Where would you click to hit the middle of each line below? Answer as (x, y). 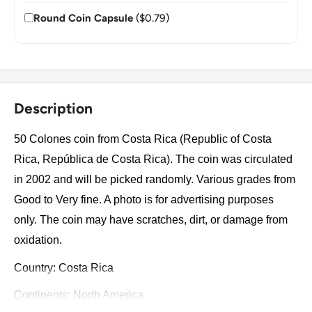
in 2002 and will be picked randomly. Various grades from (155, 180)
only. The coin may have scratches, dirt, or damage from (151, 220)
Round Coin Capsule (83, 18)
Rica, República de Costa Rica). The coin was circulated (153, 159)
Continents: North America (79, 295)
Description (53, 108)
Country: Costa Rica (64, 267)
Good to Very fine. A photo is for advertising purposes (144, 200)
